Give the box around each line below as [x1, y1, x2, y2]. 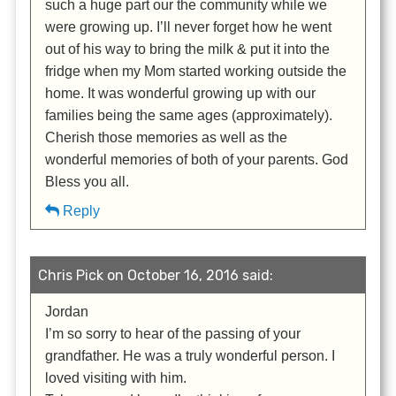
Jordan [45, 303, 89, 319]
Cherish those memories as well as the [45, 129, 288, 145]
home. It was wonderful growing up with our [45, 85, 316, 101]
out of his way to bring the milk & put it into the [45, 41, 331, 57]
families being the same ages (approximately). [45, 107, 333, 123]
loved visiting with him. [45, 369, 187, 385]
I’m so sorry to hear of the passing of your [45, 325, 301, 341]
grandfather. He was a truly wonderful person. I [45, 347, 336, 363]
